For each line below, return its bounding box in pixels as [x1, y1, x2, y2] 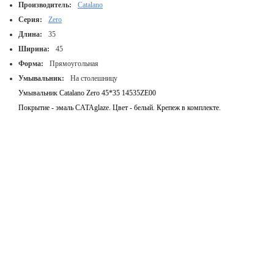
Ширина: [18, 45, 50, 53]
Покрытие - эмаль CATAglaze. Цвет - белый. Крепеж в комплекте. [18, 103, 221, 112]
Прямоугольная [50, 59, 98, 68]
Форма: [18, 59, 43, 68]
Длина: [18, 30, 42, 39]
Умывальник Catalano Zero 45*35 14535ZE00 [18, 89, 156, 97]
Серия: [18, 15, 42, 24]
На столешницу [70, 74, 117, 83]
